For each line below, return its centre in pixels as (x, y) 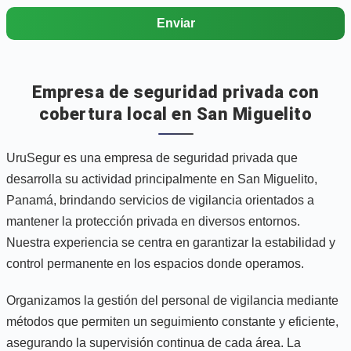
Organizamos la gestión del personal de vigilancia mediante (172, 300)
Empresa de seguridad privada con (175, 92)
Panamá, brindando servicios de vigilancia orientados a (160, 200)
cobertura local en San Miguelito (175, 114)
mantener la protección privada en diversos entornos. (153, 221)
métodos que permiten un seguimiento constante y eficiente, (172, 321)
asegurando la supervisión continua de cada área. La (154, 342)
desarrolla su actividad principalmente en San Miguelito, (162, 179)
